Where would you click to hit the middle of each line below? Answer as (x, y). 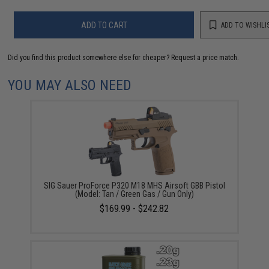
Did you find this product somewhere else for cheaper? (90, 58)
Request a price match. (205, 58)
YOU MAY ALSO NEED (70, 85)
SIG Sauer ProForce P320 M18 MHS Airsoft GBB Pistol (134, 186)
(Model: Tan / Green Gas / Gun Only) (134, 194)
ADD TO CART (104, 25)
